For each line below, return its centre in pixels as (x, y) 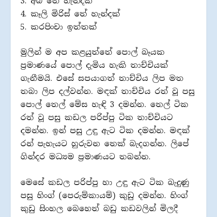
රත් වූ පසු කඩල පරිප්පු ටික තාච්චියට (97, 118)
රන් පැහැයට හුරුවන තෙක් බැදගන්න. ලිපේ (105, 144)
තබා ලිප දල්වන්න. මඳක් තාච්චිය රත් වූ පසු (108, 92)
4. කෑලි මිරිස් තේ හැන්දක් (70, 14)
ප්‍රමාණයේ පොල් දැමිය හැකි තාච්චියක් (94, 65)
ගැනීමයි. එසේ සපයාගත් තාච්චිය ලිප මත (102, 78)
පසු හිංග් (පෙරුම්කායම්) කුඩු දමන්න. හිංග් (104, 195)
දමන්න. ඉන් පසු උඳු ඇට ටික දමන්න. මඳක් (105, 131)
